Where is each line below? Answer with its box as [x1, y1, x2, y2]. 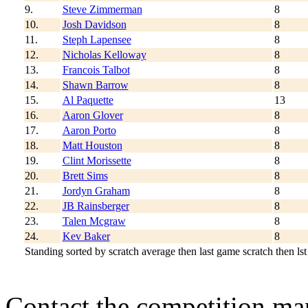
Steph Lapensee [62, 33, 131, 45]
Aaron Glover [62, 109, 123, 121]
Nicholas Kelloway [62, 48, 146, 60]
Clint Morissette [62, 154, 131, 166]
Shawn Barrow [62, 78, 129, 91]
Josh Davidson [62, 18, 126, 30]
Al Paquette [62, 93, 113, 106]
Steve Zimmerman [62, 3, 142, 15]
